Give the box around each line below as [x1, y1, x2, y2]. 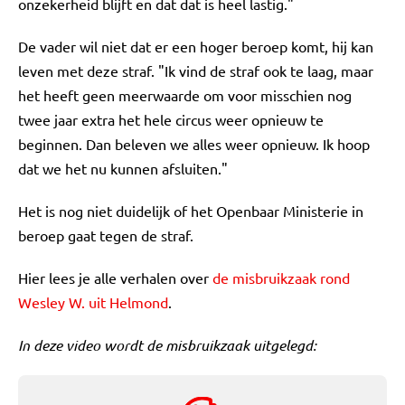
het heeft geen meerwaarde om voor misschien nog [18, 86, 352, 104]
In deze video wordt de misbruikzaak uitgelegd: [18, 335, 316, 354]
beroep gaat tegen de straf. [18, 226, 193, 244]
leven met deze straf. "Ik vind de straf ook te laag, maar [18, 61, 373, 80]
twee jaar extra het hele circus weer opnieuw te [18, 110, 324, 128]
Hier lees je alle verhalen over [18, 268, 212, 287]
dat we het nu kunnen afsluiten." [18, 159, 228, 177]
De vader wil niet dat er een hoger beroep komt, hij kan [18, 37, 373, 55]
